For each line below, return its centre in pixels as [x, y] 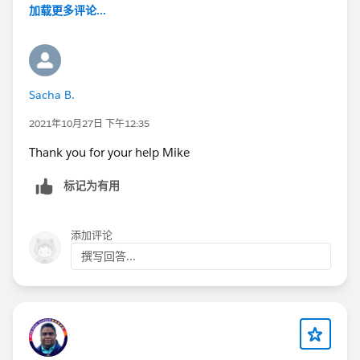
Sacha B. [52, 94]
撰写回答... [108, 256]
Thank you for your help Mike [109, 152]
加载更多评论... [67, 10]
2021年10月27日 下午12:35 [89, 123]
